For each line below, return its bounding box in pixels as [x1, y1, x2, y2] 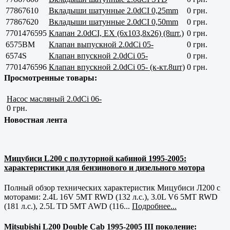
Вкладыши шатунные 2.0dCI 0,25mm [49, 6, 178, 15]
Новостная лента [4, 115, 67, 124]
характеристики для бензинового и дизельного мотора [4, 163, 205, 172]
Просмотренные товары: [4, 73, 97, 82]
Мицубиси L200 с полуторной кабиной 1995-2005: [4, 154, 186, 163]
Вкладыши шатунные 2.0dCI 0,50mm [49, 17, 178, 26]
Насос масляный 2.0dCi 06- [7, 94, 102, 103]
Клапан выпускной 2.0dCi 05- [49, 40, 154, 49]
